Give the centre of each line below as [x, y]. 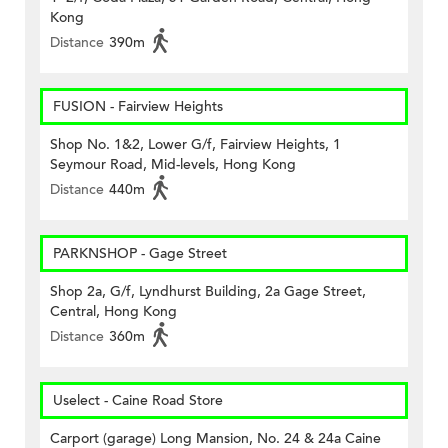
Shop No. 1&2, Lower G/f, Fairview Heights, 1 [195, 145]
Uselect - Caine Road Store [138, 401]
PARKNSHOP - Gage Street [140, 254]
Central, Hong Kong [113, 312]
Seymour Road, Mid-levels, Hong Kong [173, 165]
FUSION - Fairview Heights [138, 107]
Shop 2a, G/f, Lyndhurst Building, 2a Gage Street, [208, 292]
